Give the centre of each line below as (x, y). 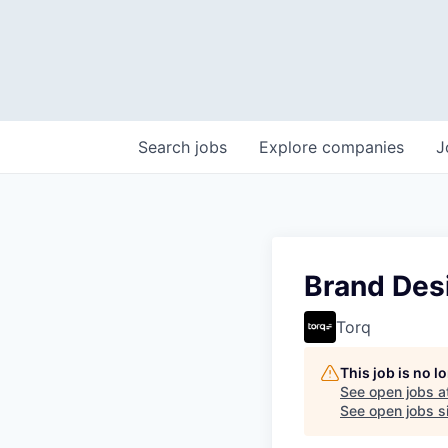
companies (363, 147)
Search (166, 147)
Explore (290, 147)
